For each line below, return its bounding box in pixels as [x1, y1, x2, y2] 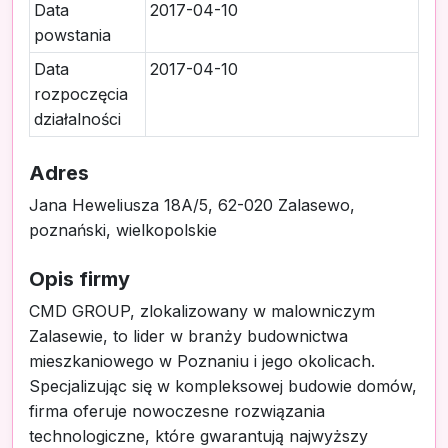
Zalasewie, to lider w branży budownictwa [29, 326, 348, 346]
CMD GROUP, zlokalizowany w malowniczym [29, 301, 375, 321]
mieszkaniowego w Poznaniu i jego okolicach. [29, 351, 375, 371]
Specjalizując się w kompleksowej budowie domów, [29, 376, 417, 396]
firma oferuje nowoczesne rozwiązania [29, 401, 325, 421]
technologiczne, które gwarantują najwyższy [29, 426, 368, 446]
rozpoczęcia [34, 84, 128, 104]
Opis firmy [29, 267, 130, 291]
